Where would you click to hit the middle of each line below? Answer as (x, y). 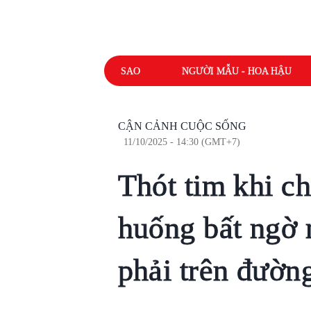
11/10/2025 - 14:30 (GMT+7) (182, 142)
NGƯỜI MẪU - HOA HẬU (236, 71)
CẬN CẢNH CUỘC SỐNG (182, 126)
